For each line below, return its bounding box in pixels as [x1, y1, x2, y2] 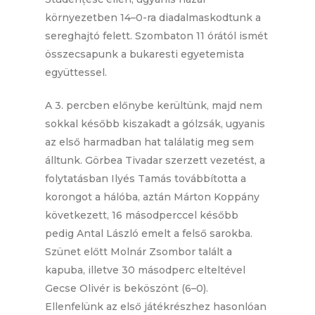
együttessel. [45, 66, 108, 79]
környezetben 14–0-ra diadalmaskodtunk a [45, 11, 262, 25]
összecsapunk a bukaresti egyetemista [45, 48, 245, 61]
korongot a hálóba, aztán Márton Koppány [45, 191, 260, 204]
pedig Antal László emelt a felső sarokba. [45, 227, 253, 240]
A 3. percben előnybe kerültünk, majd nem [45, 99, 263, 112]
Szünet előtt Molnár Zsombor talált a [45, 245, 233, 259]
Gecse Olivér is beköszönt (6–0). [45, 282, 209, 295]
